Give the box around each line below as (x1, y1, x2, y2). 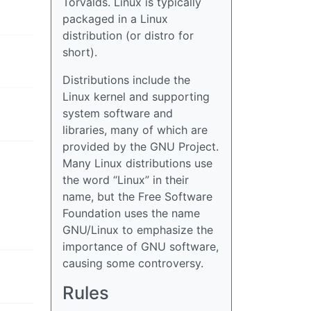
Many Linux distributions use (62, 156, 212, 170)
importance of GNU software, (62, 239, 219, 253)
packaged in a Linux (62, 12, 168, 26)
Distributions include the (62, 73, 190, 87)
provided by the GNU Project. (62, 140, 219, 153)
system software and (62, 106, 173, 120)
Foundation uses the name (62, 206, 200, 220)
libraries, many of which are (62, 123, 208, 137)
